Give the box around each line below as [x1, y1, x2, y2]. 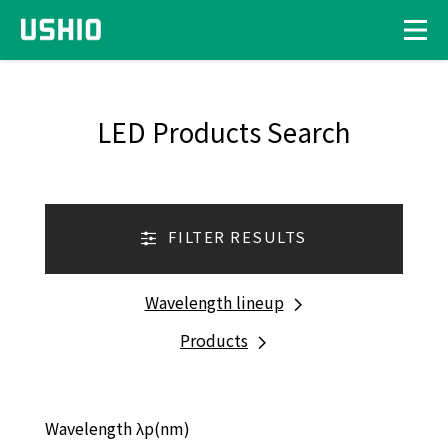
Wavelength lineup [144, 290, 284, 314]
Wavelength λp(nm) [44, 416, 190, 440]
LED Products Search [97, 113, 351, 150]
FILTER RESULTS [167, 226, 307, 248]
